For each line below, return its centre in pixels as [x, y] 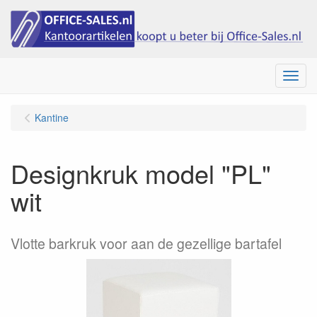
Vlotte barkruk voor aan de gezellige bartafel [146, 244]
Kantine [52, 118]
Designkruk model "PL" [141, 173]
